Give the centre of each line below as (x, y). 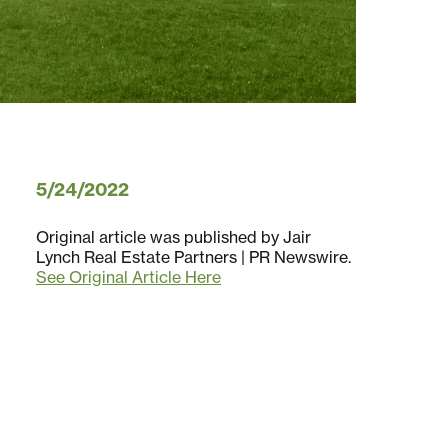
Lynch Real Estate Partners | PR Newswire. (193, 257)
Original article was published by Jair (173, 237)
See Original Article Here (128, 277)
